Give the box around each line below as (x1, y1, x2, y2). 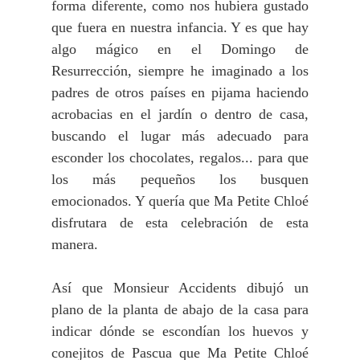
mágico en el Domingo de (96, 40, 309, 57)
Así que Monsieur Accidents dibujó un (51, 279, 309, 296)
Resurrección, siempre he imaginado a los (51, 62, 309, 79)
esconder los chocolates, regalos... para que (51, 149, 309, 166)
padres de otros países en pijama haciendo (51, 84, 309, 100)
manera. (51, 235, 102, 252)
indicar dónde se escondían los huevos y (51, 322, 309, 339)
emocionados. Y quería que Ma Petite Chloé (51, 192, 309, 209)
